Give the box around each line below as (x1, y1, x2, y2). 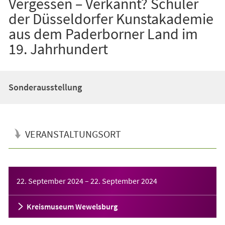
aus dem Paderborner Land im (8, 24, 198, 43)
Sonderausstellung (8, 81, 82, 93)
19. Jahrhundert (8, 39, 108, 58)
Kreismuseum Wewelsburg (26, 201, 118, 211)
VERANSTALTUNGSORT (25, 127, 121, 140)
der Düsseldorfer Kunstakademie (8, 9, 213, 28)
